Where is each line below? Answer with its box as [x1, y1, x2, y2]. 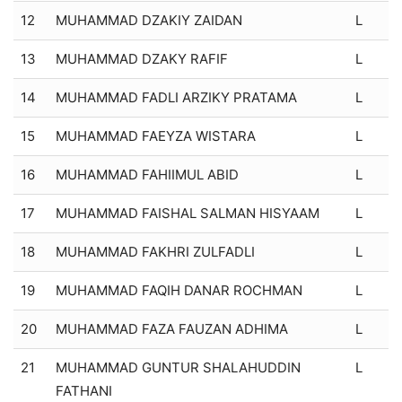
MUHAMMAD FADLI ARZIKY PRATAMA [56, 88, 297, 106]
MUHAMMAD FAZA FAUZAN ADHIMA [56, 319, 288, 337]
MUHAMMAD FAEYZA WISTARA [56, 127, 256, 144]
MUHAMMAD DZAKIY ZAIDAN [56, 11, 242, 29]
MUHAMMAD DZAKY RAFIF [56, 49, 228, 67]
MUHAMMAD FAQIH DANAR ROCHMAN [56, 281, 302, 299]
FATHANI [56, 381, 112, 399]
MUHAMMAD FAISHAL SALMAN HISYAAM [56, 204, 319, 222]
